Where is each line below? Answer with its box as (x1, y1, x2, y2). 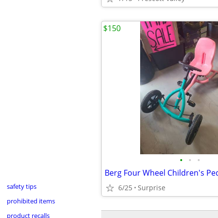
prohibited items (6, 196, 55, 205)
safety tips (6, 182, 36, 191)
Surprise (138, 183, 165, 192)
